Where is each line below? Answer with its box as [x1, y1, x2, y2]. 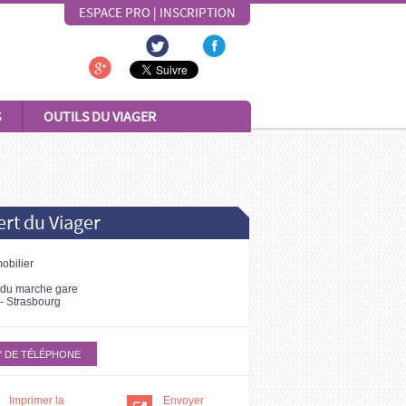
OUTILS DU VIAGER [43, 107, 156, 125]
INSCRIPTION [159, 5, 236, 21]
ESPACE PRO [79, 5, 150, 21]
